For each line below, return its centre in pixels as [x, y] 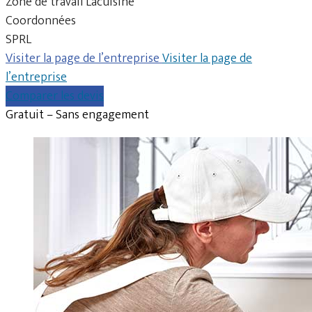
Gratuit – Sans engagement [77, 115]
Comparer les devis [55, 96]
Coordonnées [41, 21]
